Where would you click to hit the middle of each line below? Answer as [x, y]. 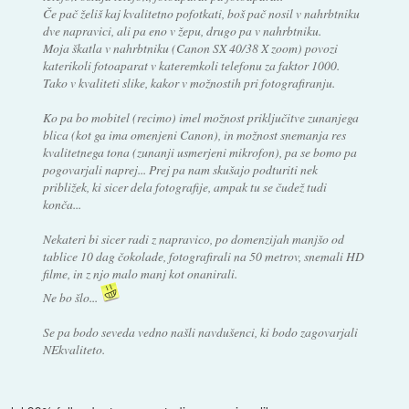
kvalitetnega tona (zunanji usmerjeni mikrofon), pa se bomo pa [199, 152]
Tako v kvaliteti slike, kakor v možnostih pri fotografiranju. [189, 82]
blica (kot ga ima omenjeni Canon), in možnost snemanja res [194, 134]
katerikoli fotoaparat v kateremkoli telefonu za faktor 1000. [191, 65]
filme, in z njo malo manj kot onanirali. [140, 273]
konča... [62, 204]
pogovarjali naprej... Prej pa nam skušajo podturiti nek [180, 169]
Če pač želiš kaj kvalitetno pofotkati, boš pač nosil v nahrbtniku [201, 13]
